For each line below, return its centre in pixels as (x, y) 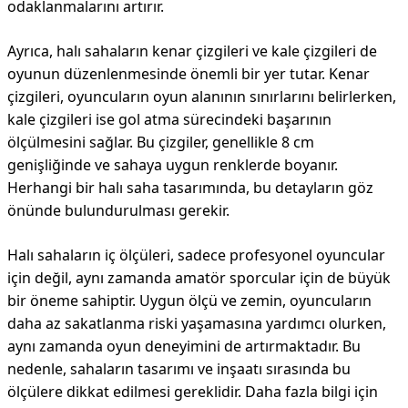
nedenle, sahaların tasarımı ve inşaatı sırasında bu (179, 369)
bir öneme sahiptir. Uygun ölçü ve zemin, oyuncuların (189, 301)
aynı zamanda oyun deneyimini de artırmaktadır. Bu (184, 346)
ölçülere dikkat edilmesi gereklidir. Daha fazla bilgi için (193, 392)
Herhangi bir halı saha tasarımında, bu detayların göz (190, 188)
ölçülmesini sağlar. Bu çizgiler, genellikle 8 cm (161, 142)
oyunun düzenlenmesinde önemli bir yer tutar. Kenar (189, 74)
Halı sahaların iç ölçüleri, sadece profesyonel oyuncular (196, 255)
